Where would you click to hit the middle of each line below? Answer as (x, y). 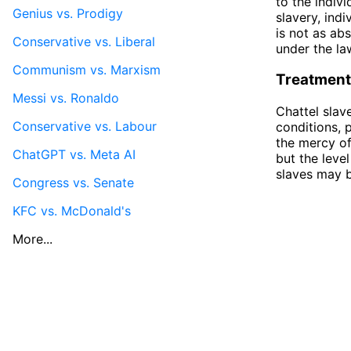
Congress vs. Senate (73, 182)
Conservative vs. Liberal (84, 41)
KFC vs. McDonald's (72, 210)
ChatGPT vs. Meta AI (74, 154)
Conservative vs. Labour (85, 126)
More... (33, 239)
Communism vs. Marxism (87, 69)
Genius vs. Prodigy (68, 13)
